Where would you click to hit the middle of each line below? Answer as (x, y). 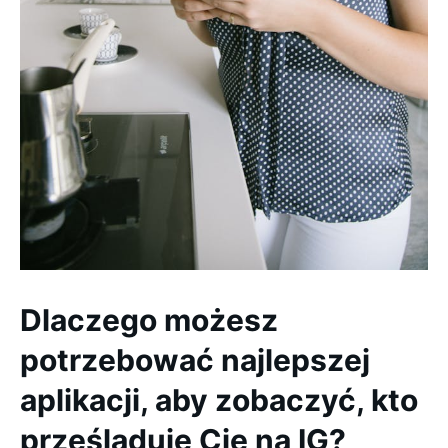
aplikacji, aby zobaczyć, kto (219, 400)
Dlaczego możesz (149, 320)
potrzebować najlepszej (195, 360)
